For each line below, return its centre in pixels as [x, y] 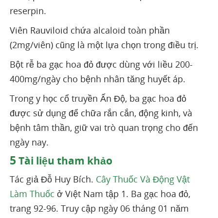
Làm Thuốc [32, 193]
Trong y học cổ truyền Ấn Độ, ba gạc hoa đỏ [98, 98]
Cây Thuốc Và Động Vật [143, 179]
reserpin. [28, 10]
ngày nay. [29, 142]
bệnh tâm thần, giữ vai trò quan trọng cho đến [104, 127]
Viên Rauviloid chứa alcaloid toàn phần [90, 30]
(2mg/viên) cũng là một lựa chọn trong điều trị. [104, 45]
